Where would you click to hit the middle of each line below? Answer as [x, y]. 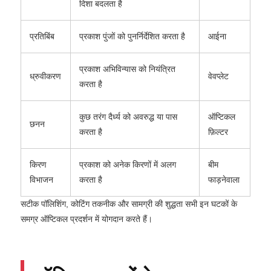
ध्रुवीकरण [45, 76]
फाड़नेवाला [224, 179]
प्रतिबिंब [42, 36]
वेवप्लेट [218, 76]
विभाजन [41, 179]
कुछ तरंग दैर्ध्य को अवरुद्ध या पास [128, 116]
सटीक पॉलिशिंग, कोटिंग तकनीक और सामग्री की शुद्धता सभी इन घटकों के [129, 204]
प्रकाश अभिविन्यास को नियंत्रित [127, 69]
